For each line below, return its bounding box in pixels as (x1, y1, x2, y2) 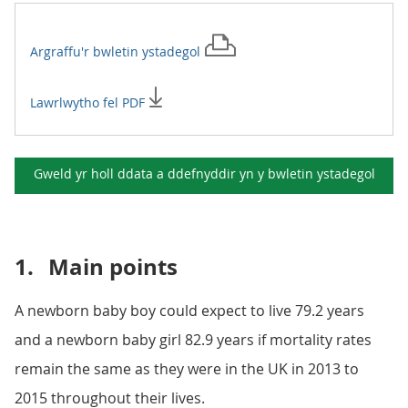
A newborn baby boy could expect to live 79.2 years (15, 301, 364, 321)
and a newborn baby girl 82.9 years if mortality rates (15, 330, 372, 350)
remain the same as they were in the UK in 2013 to (15, 359, 359, 379)
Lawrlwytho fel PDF (30, 94, 148, 111)
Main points (48, 251, 178, 282)
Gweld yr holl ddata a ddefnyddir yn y (33, 165, 268, 182)
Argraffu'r (30, 43, 93, 60)
